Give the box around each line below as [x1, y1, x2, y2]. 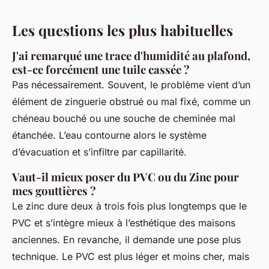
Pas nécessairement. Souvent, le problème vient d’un [12, 78, 250, 91]
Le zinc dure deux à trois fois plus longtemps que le [12, 199, 247, 212]
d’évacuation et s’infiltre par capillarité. [12, 145, 187, 158]
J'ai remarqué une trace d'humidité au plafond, [12, 47, 250, 63]
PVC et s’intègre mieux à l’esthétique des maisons [12, 216, 235, 229]
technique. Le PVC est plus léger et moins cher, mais [12, 250, 249, 262]
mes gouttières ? [12, 183, 96, 198]
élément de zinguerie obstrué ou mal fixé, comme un [12, 95, 250, 107]
